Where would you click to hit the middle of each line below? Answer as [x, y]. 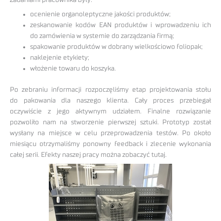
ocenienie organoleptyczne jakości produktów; [101, 15]
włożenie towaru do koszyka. [73, 69]
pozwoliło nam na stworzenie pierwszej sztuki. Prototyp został [110, 122]
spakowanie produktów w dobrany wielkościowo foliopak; [117, 47]
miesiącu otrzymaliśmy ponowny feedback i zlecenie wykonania [110, 144]
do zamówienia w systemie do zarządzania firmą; [102, 36]
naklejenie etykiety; [60, 58]
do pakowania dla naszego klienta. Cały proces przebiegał [110, 100]
